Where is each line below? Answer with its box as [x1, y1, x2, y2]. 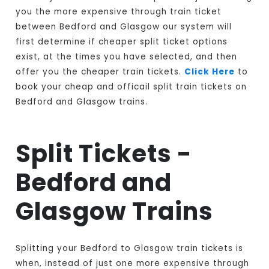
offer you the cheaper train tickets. [16, 66, 185, 78]
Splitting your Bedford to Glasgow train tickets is [16, 243, 244, 255]
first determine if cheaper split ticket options [16, 36, 228, 48]
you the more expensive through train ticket [16, 6, 222, 18]
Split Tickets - [16, 137, 193, 171]
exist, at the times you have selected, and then [16, 51, 238, 63]
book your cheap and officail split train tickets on [16, 81, 247, 93]
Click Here [184, 66, 235, 78]
